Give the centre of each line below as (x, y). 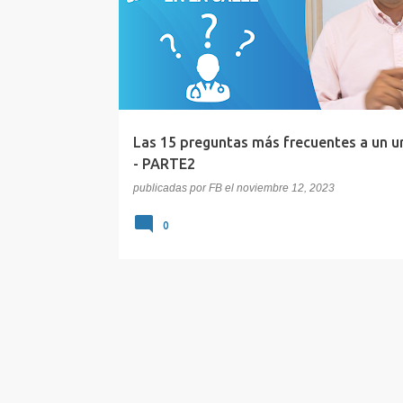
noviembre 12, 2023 (285, 188)
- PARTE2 (164, 164)
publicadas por (170, 188)
